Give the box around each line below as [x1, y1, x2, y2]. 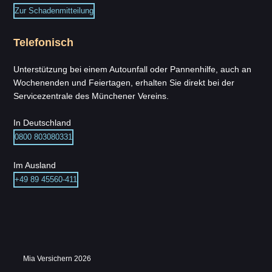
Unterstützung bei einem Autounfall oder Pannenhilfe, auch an [13, 64, 252, 74]
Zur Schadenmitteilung [15, 6, 94, 15]
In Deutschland [13, 118, 72, 127]
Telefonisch [13, 36, 74, 49]
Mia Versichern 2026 [23, 254, 92, 263]
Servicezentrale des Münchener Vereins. [13, 91, 169, 101]
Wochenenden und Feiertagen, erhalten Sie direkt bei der [13, 78, 235, 87]
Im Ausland [13, 160, 56, 170]
